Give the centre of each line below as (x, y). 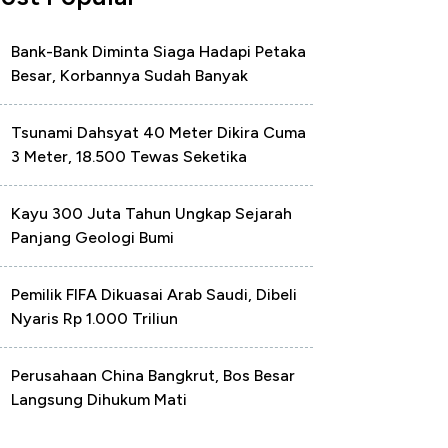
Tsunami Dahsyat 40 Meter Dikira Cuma (158, 132)
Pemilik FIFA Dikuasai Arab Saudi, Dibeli (154, 294)
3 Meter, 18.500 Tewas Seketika (129, 156)
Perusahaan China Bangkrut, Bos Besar (153, 375)
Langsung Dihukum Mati (99, 399)
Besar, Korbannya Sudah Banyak (129, 75)
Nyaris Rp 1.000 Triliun (94, 318)
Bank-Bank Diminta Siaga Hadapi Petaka (158, 51)
